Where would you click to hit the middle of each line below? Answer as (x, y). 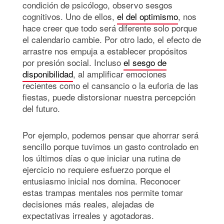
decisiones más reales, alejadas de (88, 204)
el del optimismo (147, 16)
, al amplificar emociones (120, 74)
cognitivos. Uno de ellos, (70, 16)
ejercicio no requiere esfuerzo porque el (96, 169)
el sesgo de (145, 62)
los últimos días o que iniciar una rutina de (101, 158)
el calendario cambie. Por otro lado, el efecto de (112, 39)
